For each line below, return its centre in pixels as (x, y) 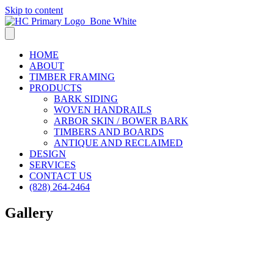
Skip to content (34, 10)
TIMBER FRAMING (72, 77)
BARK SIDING (86, 99)
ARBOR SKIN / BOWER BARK (121, 121)
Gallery (29, 213)
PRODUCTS (56, 88)
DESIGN (48, 154)
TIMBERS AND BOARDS (109, 132)
